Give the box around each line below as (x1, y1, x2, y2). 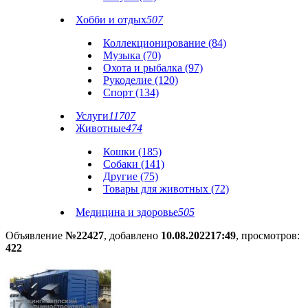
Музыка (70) (103, 49, 161, 61)
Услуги (76, 110, 109, 122)
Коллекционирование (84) (103, 37, 226, 49)
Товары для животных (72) (103, 183, 229, 195)
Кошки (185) (103, 146, 162, 157)
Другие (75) (103, 170, 158, 182)
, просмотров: (236, 230, 300, 241)
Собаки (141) (103, 158, 164, 170)
